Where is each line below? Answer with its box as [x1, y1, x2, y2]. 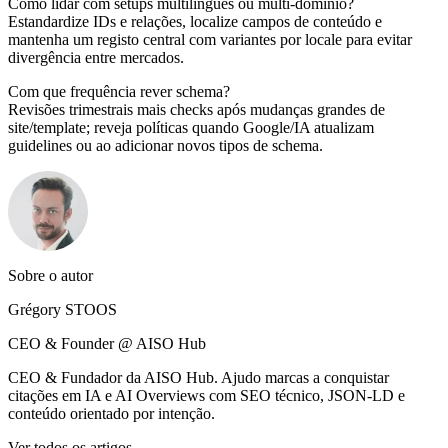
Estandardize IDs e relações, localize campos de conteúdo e [8, 13, 382, 31]
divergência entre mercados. [8, 49, 184, 67]
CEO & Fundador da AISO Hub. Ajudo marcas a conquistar [8, 369, 389, 387]
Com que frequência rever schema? [8, 83, 230, 101]
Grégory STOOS [8, 301, 117, 319]
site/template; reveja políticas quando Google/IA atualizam [8, 119, 374, 137]
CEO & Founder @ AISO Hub [8, 335, 206, 353]
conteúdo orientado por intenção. [8, 405, 215, 423]
